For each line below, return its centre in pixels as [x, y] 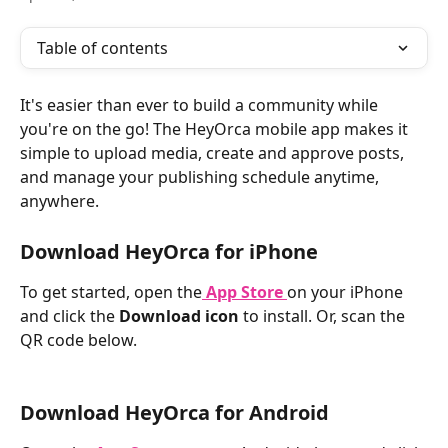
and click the [69, 316]
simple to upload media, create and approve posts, [214, 153]
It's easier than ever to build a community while [201, 105]
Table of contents [102, 48]
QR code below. [80, 340]
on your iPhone [347, 292]
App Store [244, 292]
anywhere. [59, 201]
